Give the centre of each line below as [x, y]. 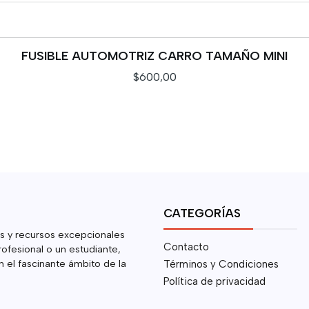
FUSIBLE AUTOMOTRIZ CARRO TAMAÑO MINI [154, 56]
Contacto [186, 247]
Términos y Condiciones [221, 264]
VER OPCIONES [154, 110]
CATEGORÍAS [202, 213]
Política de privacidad [214, 281]
